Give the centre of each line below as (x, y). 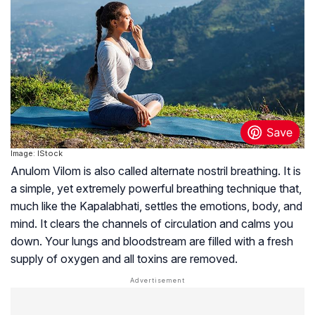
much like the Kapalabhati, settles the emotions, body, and (156, 206)
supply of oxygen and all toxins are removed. (124, 258)
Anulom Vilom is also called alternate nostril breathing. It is (156, 171)
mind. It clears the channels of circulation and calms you (152, 223)
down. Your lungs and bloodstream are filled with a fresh (152, 241)
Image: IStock (37, 153)
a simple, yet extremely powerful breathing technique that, (156, 188)
